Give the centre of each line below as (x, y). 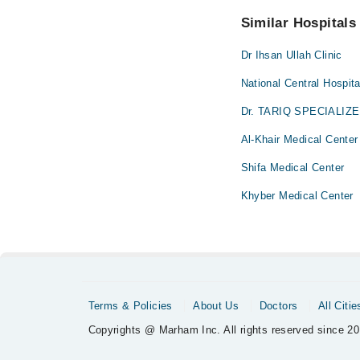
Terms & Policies (130, 306)
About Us (216, 306)
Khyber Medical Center (297, 196)
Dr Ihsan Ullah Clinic (291, 55)
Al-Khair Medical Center (299, 139)
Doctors (278, 306)
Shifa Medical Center (292, 168)
